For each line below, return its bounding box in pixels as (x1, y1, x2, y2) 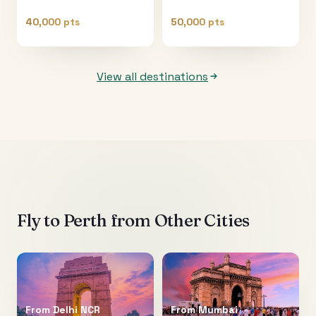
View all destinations (97, 68, 208, 84)
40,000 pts (25, 15, 80, 28)
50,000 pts (171, 15, 224, 28)
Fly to (17, 209, 63, 231)
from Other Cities (107, 209, 250, 231)
